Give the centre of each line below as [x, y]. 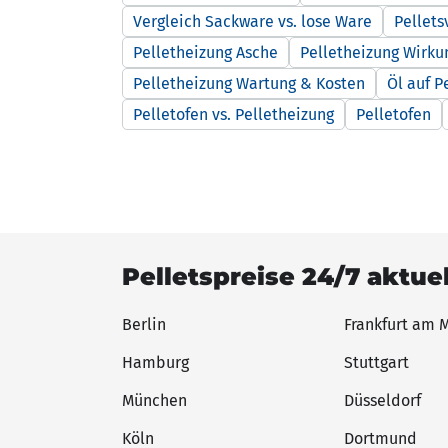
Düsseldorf [382, 400]
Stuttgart [376, 362]
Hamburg [155, 362]
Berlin [144, 324]
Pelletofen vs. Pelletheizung [233, 114]
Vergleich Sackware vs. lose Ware [252, 21]
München [154, 400]
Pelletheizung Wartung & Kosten [249, 83]
